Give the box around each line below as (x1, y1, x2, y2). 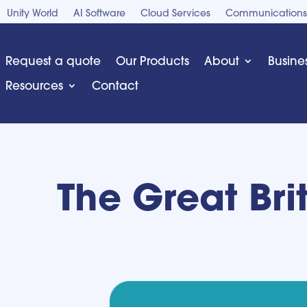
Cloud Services (140, 7, 210, 19)
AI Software (73, 7, 125, 19)
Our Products (116, 53, 189, 68)
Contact (92, 78, 138, 93)
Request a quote (5, 53, 101, 68)
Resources (5, 78, 63, 93)
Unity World (7, 7, 58, 19)
